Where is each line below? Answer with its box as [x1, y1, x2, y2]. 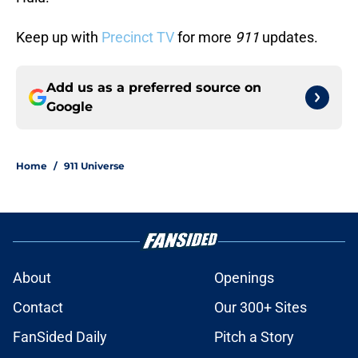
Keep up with [16, 29, 101, 46]
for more [174, 29, 235, 46]
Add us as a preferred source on [46, 80, 261, 96]
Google [46, 99, 93, 115]
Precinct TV [101, 29, 174, 46]
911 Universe [64, 160, 125, 173]
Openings [214, 269, 274, 287]
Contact [13, 299, 63, 316]
